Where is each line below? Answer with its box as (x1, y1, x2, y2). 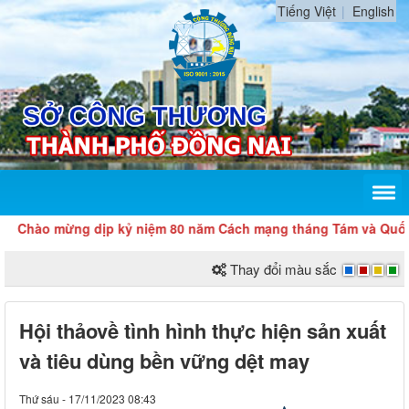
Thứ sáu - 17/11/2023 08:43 (19, 390, 156, 406)
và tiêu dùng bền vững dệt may (19, 345, 309, 375)
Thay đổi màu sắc (230, 258, 337, 278)
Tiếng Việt (278, 2, 336, 20)
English (352, 2, 394, 20)
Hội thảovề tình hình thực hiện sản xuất (19, 315, 386, 345)
